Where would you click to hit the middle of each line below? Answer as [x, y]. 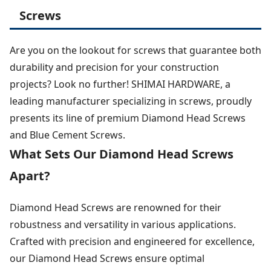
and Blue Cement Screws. [67, 135]
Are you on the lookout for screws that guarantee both [135, 51]
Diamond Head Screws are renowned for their [116, 208]
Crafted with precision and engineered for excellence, [132, 242]
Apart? [30, 176]
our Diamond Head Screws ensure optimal [107, 259]
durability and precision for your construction [114, 67]
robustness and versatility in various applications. [123, 225]
